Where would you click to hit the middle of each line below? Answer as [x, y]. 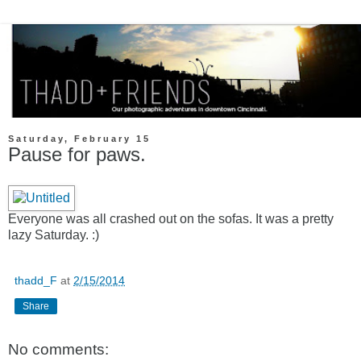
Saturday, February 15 [79, 139]
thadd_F [36, 281]
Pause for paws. [77, 155]
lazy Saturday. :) [54, 235]
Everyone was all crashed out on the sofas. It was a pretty [171, 219]
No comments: [58, 350]
